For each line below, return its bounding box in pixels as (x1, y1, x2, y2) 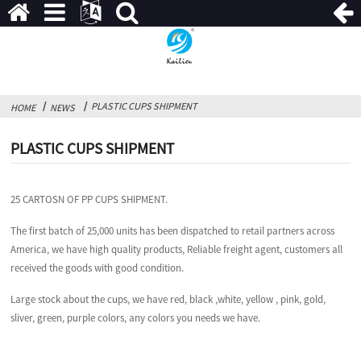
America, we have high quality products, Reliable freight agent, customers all (10, 243, 343, 257)
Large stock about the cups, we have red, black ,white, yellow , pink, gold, (10, 293, 326, 307)
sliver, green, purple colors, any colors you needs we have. (10, 311, 261, 326)
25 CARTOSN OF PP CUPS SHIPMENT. (10, 193, 168, 207)
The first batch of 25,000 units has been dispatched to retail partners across (10, 224, 335, 239)
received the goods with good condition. (10, 261, 185, 276)
